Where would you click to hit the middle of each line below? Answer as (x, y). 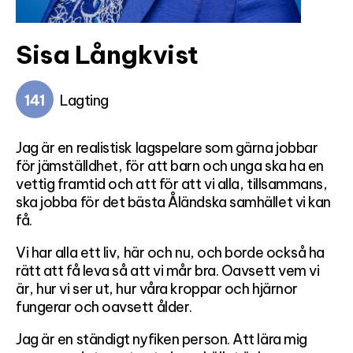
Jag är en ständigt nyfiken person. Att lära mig (162, 339)
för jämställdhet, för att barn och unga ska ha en (170, 166)
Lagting (84, 100)
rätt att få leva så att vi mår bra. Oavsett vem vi (168, 271)
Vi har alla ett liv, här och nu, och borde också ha (171, 253)
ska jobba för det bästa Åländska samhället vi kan (173, 202)
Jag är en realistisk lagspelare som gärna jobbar (167, 148)
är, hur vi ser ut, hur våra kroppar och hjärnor (157, 289)
